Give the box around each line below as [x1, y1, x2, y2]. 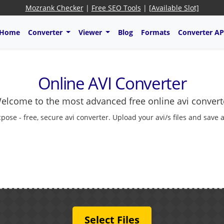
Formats [140, 27, 170, 37]
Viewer [78, 27, 104, 37]
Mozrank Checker [25, 3, 83, 12]
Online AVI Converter [37, 72, 186, 95]
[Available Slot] [148, 3, 199, 12]
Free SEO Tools [91, 3, 141, 12]
